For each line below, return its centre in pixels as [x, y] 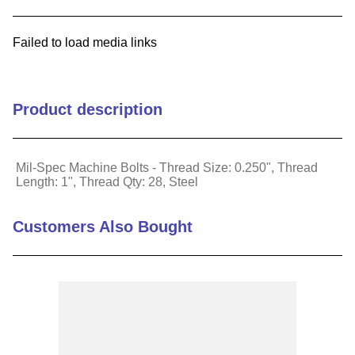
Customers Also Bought [103, 227]
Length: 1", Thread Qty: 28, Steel [107, 182]
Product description [88, 109]
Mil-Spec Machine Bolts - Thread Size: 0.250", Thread [167, 168]
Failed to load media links [85, 42]
